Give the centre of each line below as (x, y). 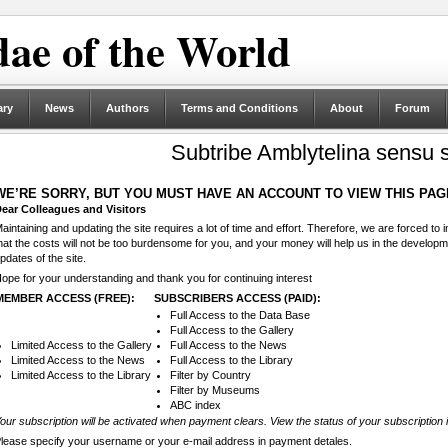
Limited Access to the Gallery (81, 345)
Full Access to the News (228, 345)
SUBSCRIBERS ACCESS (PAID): (237, 298)
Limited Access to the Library (80, 375)
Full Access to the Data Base (239, 315)
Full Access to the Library (231, 360)
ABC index (195, 405)
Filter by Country (210, 375)
